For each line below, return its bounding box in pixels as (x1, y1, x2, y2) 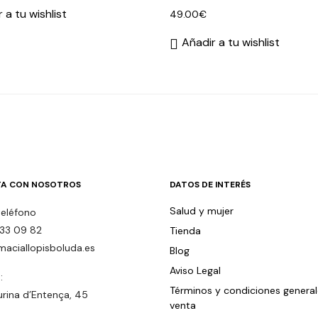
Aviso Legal (170, 264, 221, 278)
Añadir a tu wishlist (182, 35, 280, 50)
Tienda (170, 224, 201, 238)
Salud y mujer (170, 204, 234, 218)
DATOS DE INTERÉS (170, 179, 251, 191)
